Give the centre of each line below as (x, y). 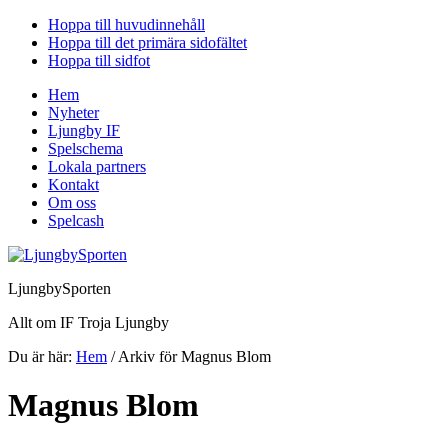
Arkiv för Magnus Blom (193, 356)
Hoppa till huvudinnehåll (126, 24)
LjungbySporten (59, 288)
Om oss (72, 202)
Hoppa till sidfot (99, 60)
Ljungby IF (84, 130)
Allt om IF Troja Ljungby (88, 322)
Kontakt (73, 184)
